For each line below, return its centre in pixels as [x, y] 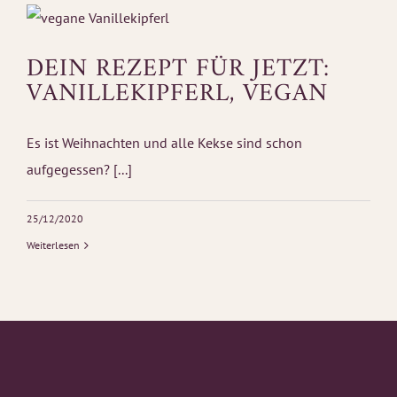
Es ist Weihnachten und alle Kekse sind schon [164, 143]
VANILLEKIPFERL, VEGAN [177, 95]
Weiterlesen [53, 245]
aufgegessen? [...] [79, 170]
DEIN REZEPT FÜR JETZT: [178, 70]
